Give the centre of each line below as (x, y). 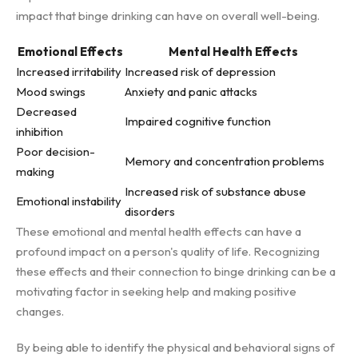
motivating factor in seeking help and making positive (156, 291)
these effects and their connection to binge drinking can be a (176, 271)
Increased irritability (69, 72)
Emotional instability (69, 201)
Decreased (46, 111)
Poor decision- (56, 151)
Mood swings (51, 91)
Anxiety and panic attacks (191, 91)
